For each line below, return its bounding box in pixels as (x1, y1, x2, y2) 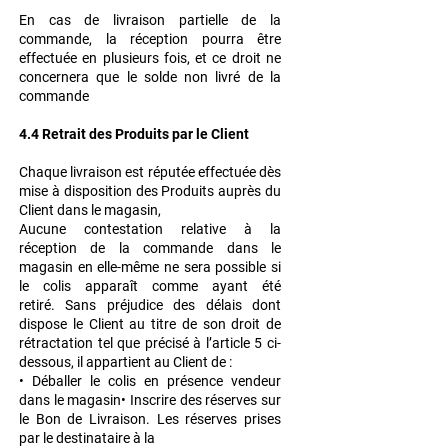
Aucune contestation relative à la (19, 221, 281, 238)
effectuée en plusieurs (19, 50, 164, 67)
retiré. (19, 297, 66, 314)
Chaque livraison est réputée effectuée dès (19, 164, 281, 181)
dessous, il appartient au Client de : (19, 354, 232, 371)
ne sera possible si (164, 259, 281, 276)
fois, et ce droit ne (163, 50, 282, 67)
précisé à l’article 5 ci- (144, 335, 282, 352)
